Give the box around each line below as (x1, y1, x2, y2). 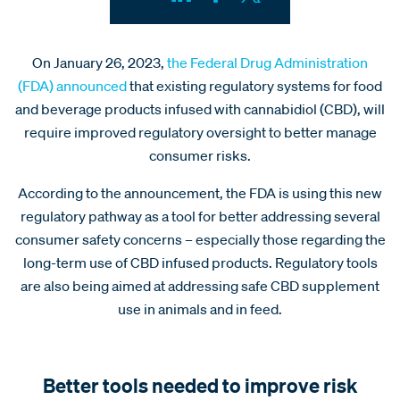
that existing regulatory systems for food (127, 76, 382, 95)
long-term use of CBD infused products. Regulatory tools (22, 253, 378, 271)
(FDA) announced (18, 76, 127, 95)
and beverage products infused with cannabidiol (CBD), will (15, 99, 385, 118)
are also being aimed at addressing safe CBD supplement (21, 276, 379, 295)
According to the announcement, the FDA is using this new (18, 183, 382, 202)
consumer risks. (149, 146, 251, 164)
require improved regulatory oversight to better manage (23, 122, 377, 141)
